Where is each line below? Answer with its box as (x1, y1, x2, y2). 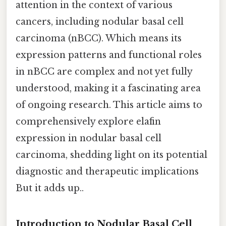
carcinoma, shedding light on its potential (16, 149, 207, 160)
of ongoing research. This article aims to (16, 99, 202, 110)
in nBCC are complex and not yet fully (16, 66, 192, 77)
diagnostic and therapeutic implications (16, 165, 199, 177)
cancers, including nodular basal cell (16, 16, 184, 27)
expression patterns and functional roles (16, 49, 202, 61)
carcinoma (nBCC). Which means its (16, 32, 182, 44)
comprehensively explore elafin (16, 116, 161, 127)
